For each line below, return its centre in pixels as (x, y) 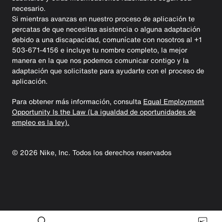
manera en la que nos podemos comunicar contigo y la (100, 60)
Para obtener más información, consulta (78, 101)
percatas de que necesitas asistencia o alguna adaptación (106, 29)
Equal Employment (174, 101)
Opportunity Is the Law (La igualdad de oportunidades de (104, 111)
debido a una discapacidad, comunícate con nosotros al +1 (107, 39)
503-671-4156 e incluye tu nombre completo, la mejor (100, 50)
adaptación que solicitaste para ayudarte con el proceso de (108, 70)
